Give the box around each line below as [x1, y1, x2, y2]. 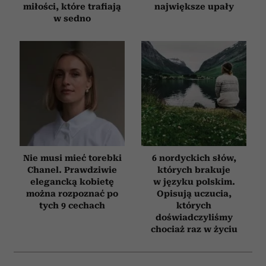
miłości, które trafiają [23, 1, 121, 11]
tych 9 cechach [39, 200, 105, 210]
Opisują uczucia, [156, 188, 232, 198]
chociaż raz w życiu [150, 224, 237, 234]
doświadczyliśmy [155, 212, 233, 222]
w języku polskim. [153, 176, 235, 186]
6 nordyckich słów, [151, 153, 236, 163]
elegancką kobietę [30, 176, 114, 186]
